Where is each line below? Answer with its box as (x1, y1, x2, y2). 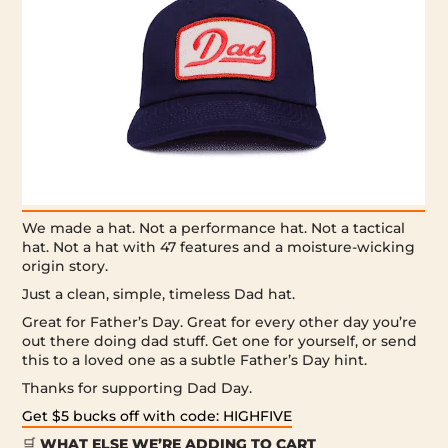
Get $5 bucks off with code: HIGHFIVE (22, 406, 293, 425)
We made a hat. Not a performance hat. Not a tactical (22, 218, 406, 237)
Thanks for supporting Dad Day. (22, 378, 253, 397)
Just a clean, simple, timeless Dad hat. (22, 284, 296, 303)
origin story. (22, 256, 109, 275)
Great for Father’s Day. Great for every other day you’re (22, 312, 418, 331)
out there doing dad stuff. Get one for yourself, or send (22, 331, 418, 350)
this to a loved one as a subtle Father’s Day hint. (22, 350, 368, 369)
